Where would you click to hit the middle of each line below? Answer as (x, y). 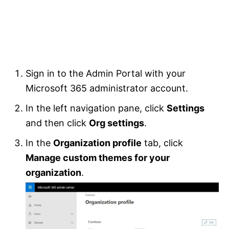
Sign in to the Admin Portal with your (106, 74)
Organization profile (97, 143)
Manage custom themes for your (98, 158)
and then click (57, 123)
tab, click (162, 143)
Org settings (117, 123)
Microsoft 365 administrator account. (107, 88)
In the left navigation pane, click (96, 108)
